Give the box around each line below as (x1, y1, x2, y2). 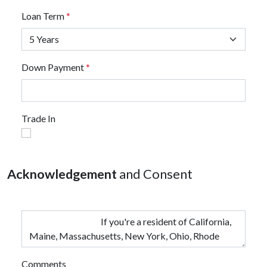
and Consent (117, 166, 193, 182)
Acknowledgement (7, 166, 117, 182)
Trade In (21, 113, 55, 124)
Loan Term (21, 10, 64, 21)
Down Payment (21, 61, 84, 73)
